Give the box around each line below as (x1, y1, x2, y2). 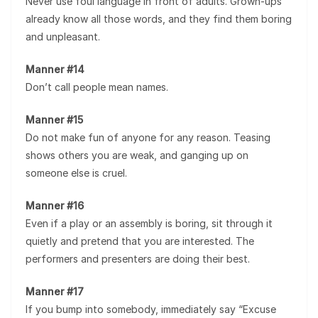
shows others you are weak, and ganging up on (26, 149, 248, 161)
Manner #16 (26, 199, 84, 212)
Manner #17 (26, 285, 84, 297)
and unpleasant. (26, 31, 100, 43)
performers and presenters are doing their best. (26, 253, 250, 265)
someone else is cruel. (26, 167, 127, 179)
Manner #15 (26, 114, 83, 126)
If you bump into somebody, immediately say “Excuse (26, 303, 276, 315)
